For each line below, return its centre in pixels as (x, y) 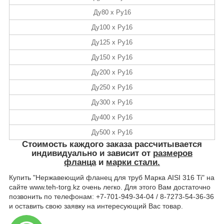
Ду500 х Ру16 (112, 132)
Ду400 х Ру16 (112, 117)
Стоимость (44, 144)
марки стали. (133, 162)
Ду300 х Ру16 (112, 102)
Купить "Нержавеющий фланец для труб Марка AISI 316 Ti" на (112, 177)
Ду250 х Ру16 (112, 87)
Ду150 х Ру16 (112, 57)
